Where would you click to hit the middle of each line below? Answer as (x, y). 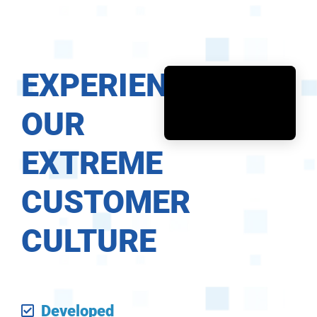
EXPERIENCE (114, 86)
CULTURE (88, 241)
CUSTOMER (105, 202)
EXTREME (92, 163)
